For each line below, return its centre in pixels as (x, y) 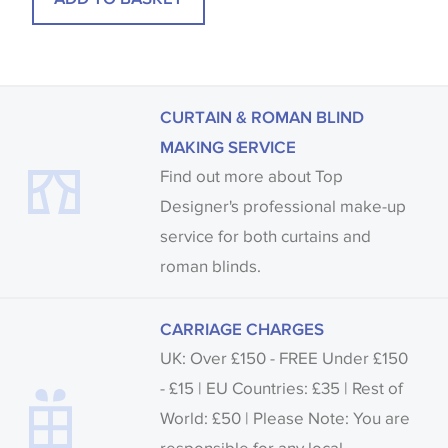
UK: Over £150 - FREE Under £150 (284, 358)
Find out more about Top (251, 176)
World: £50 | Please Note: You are (285, 418)
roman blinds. (210, 266)
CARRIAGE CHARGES (242, 328)
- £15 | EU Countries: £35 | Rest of (281, 388)
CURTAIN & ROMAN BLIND (262, 116)
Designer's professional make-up (283, 206)
